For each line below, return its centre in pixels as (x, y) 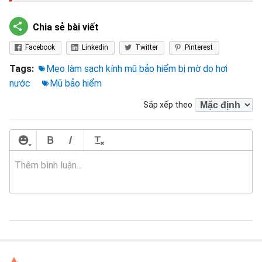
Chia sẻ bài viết (66, 27)
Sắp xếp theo (168, 104)
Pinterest (199, 47)
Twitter (146, 47)
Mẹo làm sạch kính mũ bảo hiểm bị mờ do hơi (137, 69)
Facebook (40, 47)
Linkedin (95, 47)
